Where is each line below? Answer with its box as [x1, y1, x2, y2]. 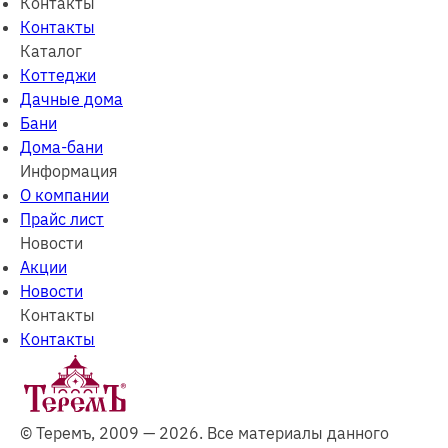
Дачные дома [20, 89, 123, 109]
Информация [20, 161, 118, 181]
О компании [20, 185, 109, 205]
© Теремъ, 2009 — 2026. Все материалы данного [20, 423, 389, 443]
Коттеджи [20, 65, 96, 85]
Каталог [20, 41, 82, 61]
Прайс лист [20, 209, 104, 229]
